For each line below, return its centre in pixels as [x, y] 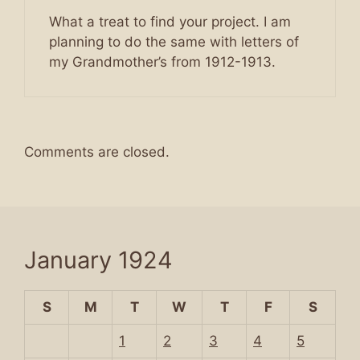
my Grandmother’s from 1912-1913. [162, 62]
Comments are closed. [97, 151]
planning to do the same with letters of [174, 42]
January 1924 [98, 260]
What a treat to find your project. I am [170, 22]
